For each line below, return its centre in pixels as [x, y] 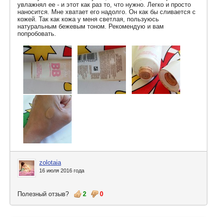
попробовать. [37, 34]
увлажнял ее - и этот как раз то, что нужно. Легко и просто [104, 5]
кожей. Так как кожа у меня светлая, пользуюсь [88, 19]
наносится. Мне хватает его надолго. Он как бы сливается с [107, 12]
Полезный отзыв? [45, 194]
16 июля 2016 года [62, 170]
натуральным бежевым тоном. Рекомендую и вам [91, 26]
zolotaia [50, 163]
